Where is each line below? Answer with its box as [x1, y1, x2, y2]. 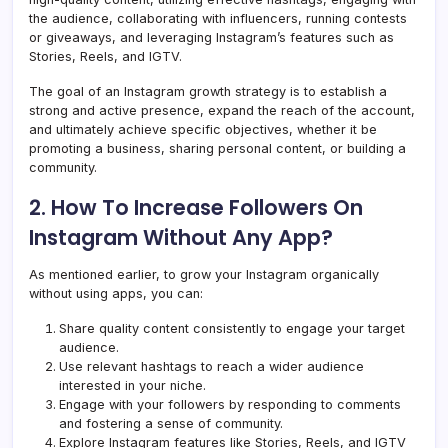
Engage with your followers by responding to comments [59, 396, 401, 412]
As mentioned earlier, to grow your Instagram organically [29, 266, 379, 282]
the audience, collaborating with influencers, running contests [29, 10, 407, 26]
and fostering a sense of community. [59, 415, 283, 431]
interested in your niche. [59, 377, 206, 393]
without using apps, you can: [29, 285, 203, 301]
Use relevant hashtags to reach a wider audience [59, 358, 364, 374]
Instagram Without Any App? [29, 222, 333, 252]
